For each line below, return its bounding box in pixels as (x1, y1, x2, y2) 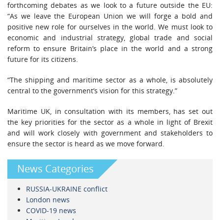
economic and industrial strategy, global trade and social (7, 33, 213, 43)
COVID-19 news (26, 206, 76, 216)
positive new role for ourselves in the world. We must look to (7, 22, 213, 32)
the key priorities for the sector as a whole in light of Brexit (7, 117, 213, 127)
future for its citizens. (7, 55, 78, 64)
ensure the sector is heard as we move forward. (7, 139, 165, 149)
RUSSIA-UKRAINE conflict (26, 184, 108, 194)
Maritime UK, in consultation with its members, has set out (7, 107, 213, 116)
